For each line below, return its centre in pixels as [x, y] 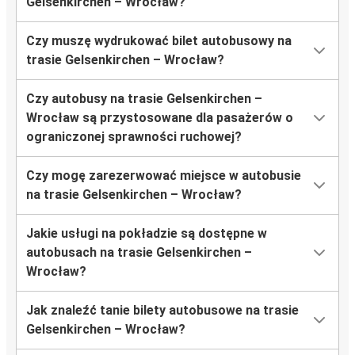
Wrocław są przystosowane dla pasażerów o [160, 118]
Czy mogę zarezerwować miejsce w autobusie [164, 176]
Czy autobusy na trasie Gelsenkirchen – [144, 99]
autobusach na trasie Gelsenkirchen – [139, 253]
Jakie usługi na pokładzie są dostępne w [147, 234]
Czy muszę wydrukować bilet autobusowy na [159, 41]
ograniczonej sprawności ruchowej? [134, 137]
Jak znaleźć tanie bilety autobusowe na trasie [162, 311]
